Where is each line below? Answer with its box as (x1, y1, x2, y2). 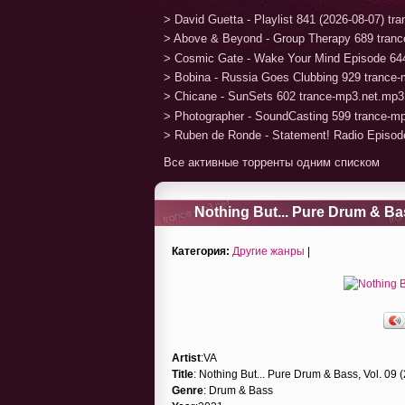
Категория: (172, 244, 230, 258)
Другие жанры (232, 244, 305, 258)
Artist (172, 351, 201, 364)
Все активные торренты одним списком (164, 155, 380, 169)
